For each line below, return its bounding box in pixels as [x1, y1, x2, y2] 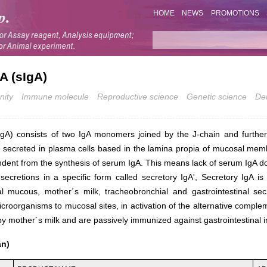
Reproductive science [97, 91, 178, 101]
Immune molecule [21, 91, 89, 101]
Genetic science [187, 91, 247, 101]
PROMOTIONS [210, 9, 259, 18]
